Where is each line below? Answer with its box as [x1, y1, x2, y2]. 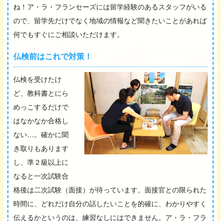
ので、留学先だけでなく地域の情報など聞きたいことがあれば [13, 15, 207, 25]
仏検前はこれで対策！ [13, 50, 92, 62]
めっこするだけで [13, 101, 69, 111]
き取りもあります [13, 143, 69, 153]
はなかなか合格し [13, 115, 69, 125]
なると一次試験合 [13, 170, 69, 181]
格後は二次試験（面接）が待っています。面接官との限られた [13, 184, 207, 194]
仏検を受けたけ [13, 74, 62, 84]
